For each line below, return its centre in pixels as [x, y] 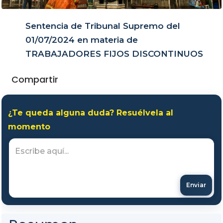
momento [29, 126]
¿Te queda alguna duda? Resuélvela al [91, 112]
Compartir [36, 79]
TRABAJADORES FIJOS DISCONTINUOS [114, 54]
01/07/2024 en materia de [82, 40]
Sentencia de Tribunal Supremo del [103, 26]
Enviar [196, 185]
